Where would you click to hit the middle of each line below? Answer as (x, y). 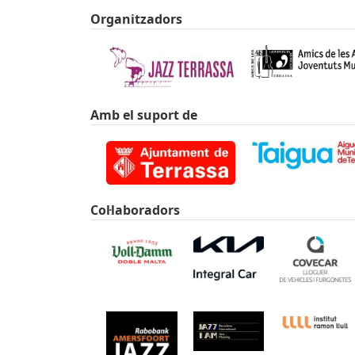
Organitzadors (136, 19)
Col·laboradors (135, 210)
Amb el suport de (144, 115)
